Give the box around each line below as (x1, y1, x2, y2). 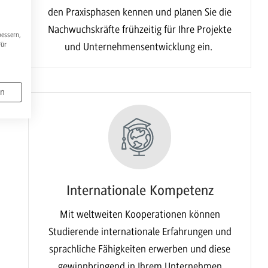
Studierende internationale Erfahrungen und (48, 226, 232, 238)
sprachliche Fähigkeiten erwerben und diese (49, 243, 231, 255)
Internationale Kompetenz (66, 182, 214, 199)
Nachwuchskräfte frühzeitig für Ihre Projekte (48, 23, 232, 36)
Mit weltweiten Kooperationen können (59, 208, 220, 221)
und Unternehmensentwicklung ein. (65, 41, 215, 53)
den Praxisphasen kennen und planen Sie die (48, 6, 232, 19)
